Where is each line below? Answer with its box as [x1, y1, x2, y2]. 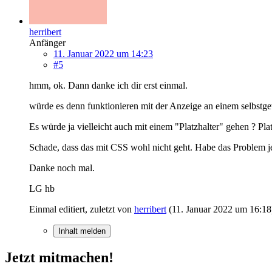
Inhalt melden [58, 226, 106, 236]
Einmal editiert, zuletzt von [29, 203, 134, 214]
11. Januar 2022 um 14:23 [53, 48, 153, 59]
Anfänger [29, 37, 66, 48]
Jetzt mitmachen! [5, 249, 114, 265]
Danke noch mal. [29, 162, 95, 173]
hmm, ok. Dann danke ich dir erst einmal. [29, 80, 188, 90]
